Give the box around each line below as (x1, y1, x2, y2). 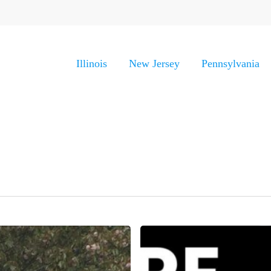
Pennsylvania (201, 57, 260, 70)
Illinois (76, 57, 107, 70)
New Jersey (129, 57, 180, 70)
